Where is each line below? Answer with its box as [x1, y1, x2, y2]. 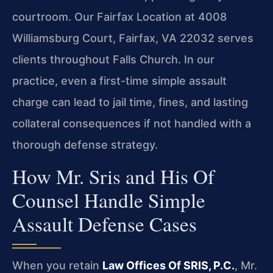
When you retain [12, 258, 102, 272]
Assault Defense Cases [12, 210, 197, 237]
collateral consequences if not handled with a [12, 117, 251, 130]
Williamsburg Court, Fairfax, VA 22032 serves [12, 32, 253, 45]
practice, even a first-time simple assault [12, 74, 227, 88]
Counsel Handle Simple [12, 186, 205, 213]
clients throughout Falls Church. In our [12, 53, 214, 66]
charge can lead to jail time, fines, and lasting [12, 96, 248, 109]
